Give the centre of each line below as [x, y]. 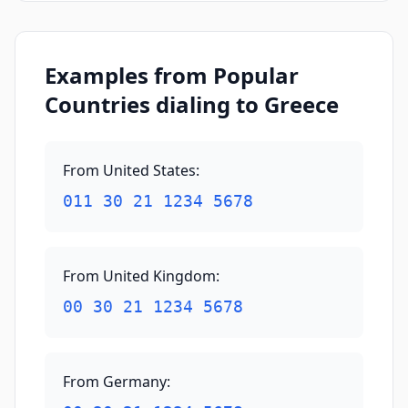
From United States [129, 170]
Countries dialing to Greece [192, 104]
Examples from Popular [172, 75]
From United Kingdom [139, 276]
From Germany [115, 382]
